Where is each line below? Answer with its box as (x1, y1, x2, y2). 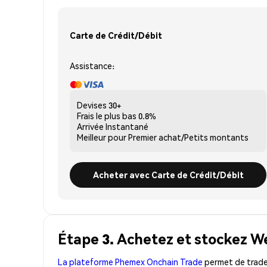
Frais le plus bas (77, 110, 136, 121)
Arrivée (77, 120, 104, 132)
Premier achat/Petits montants (128, 131, 249, 142)
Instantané (105, 120, 148, 132)
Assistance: (70, 60, 114, 71)
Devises (77, 99, 107, 110)
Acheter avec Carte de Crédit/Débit (92, 169, 244, 180)
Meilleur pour (77, 131, 126, 142)
